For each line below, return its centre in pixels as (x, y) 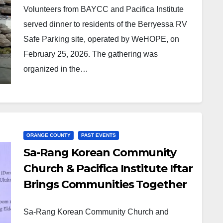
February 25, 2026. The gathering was (91, 54)
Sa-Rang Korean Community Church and (96, 212)
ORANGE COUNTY (49, 135)
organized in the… (56, 69)
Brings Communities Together (105, 184)
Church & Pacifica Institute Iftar (108, 168)
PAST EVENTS (99, 135)
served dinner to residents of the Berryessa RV (106, 24)
